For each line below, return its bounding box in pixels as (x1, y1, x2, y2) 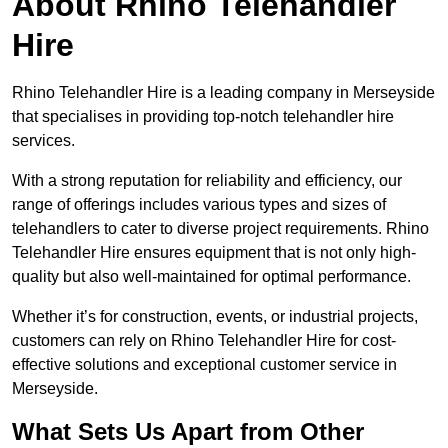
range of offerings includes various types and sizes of (12, 196, 386, 214)
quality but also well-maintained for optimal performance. (12, 268, 411, 286)
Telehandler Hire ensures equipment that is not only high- (12, 244, 416, 262)
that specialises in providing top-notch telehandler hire (12, 108, 394, 126)
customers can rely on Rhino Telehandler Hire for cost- (12, 332, 396, 350)
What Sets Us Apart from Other (12, 418, 364, 446)
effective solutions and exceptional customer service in (12, 356, 397, 374)
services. (12, 132, 75, 150)
